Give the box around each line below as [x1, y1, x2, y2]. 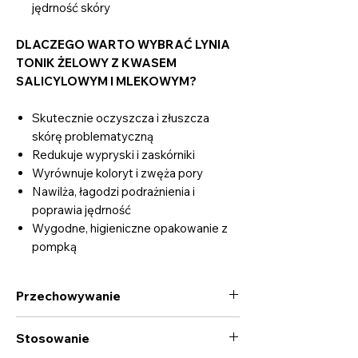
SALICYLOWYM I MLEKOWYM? [16, 73, 197, 89]
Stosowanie [16, 329, 89, 346]
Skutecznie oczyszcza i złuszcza [32, 109, 209, 125]
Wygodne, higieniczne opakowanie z [32, 220, 228, 236]
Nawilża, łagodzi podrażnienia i [32, 183, 195, 199]
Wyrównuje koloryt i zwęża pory [32, 165, 203, 181]
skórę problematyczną [32, 128, 153, 144]
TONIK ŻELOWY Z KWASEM [16, 54, 177, 70]
